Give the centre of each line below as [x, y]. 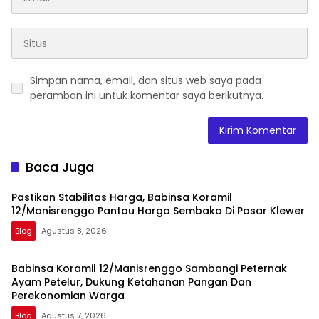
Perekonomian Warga [68, 296]
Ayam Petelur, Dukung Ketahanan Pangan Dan [131, 282]
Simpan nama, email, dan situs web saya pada [146, 81]
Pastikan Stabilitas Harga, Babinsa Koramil [122, 198]
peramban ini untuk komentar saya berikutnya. [147, 96]
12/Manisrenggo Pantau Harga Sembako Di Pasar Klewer [158, 211]
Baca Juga [60, 167]
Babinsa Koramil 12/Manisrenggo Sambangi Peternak [149, 269]
